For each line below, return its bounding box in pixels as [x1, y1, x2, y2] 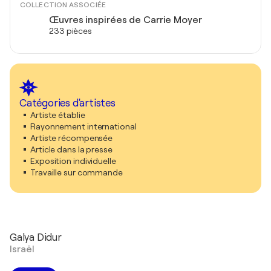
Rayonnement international [30, 121, 137, 131]
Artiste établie [30, 109, 85, 120]
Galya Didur [10, 231, 62, 243]
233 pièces [49, 25, 92, 36]
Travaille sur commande [30, 167, 123, 177]
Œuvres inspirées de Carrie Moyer [49, 14, 202, 25]
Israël [10, 243, 34, 255]
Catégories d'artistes [19, 97, 116, 109]
